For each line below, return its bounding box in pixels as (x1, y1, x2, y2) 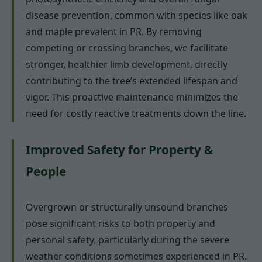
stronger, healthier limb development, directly (26, 58, 227, 71)
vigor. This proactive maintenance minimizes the (26, 91, 238, 104)
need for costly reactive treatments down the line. (26, 107, 246, 120)
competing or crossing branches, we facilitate (26, 42, 228, 55)
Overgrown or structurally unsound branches (26, 201, 228, 214)
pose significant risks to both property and (26, 217, 215, 230)
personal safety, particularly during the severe (26, 233, 229, 247)
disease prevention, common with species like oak (26, 9, 247, 22)
